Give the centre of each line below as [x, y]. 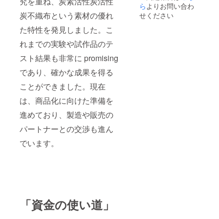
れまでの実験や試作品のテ [66, 44]
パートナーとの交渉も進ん [66, 129]
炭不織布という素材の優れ [66, 15]
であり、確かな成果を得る [66, 72]
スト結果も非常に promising [69, 58]
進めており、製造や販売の [66, 114]
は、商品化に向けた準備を [66, 100]
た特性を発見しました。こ [66, 29]
